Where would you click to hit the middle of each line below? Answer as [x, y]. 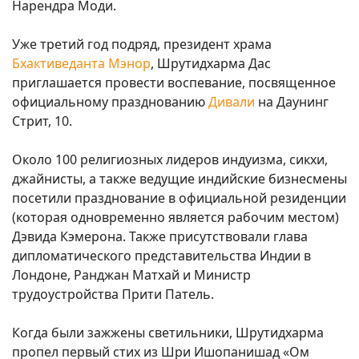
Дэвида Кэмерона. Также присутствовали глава [160, 237]
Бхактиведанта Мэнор [81, 64]
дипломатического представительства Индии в [161, 256]
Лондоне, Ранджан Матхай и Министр [131, 275]
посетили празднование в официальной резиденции [179, 198]
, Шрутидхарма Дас [211, 64]
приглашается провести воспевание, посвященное [174, 83]
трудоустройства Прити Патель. [116, 294]
